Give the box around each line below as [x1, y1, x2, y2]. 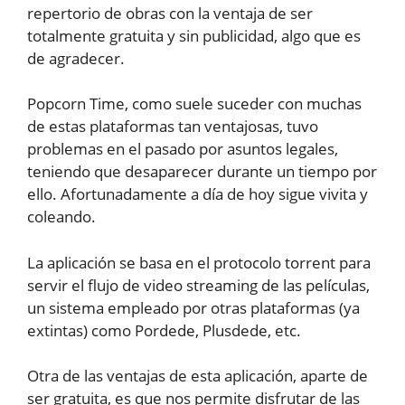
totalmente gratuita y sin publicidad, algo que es [27, 24, 361, 46]
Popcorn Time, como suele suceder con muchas [27, 93, 362, 115]
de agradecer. [27, 47, 125, 69]
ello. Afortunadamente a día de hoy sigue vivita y [27, 184, 368, 205]
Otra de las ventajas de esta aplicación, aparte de [27, 365, 368, 387]
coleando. [27, 206, 96, 228]
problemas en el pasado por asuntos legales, [27, 138, 338, 160]
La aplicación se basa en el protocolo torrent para [27, 251, 371, 273]
